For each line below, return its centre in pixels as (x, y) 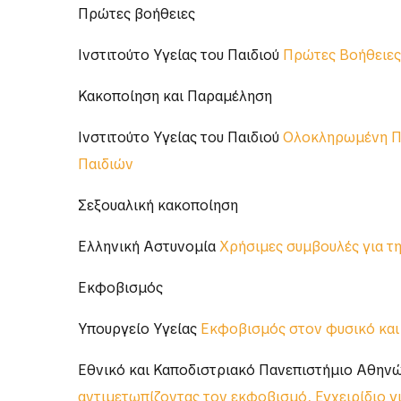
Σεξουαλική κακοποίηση (158, 206)
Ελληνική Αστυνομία (149, 247)
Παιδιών (106, 165)
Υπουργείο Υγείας (139, 329)
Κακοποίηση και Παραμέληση (175, 97)
